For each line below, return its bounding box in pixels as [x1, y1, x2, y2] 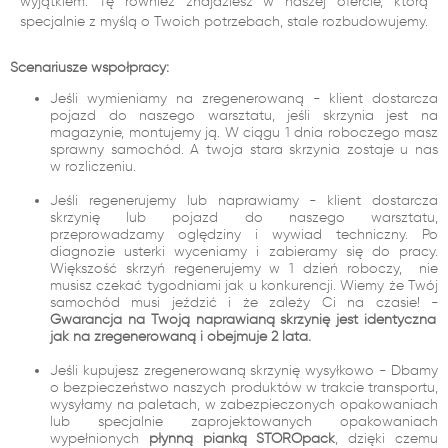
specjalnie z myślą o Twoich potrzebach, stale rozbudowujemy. [20, 13, 428, 30]
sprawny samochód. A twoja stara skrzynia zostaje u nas [50, 141, 438, 158]
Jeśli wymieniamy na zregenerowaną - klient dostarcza [50, 90, 438, 107]
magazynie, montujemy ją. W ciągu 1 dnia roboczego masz [50, 124, 438, 141]
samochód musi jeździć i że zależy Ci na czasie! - [50, 294, 438, 311]
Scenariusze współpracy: [10, 59, 169, 76]
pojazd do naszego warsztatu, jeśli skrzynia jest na [50, 107, 438, 124]
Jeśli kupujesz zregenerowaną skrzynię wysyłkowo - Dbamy [50, 362, 438, 379]
